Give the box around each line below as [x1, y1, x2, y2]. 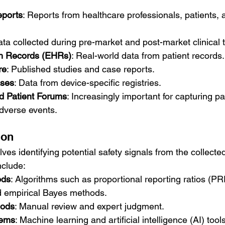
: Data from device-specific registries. [14, 77, 161, 88]
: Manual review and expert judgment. [15, 201, 164, 212]
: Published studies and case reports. [7, 64, 155, 75]
